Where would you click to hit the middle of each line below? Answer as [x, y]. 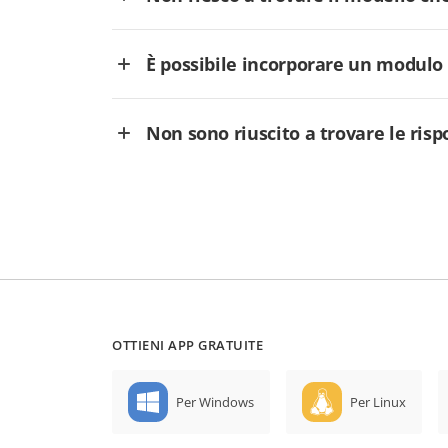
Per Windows [215, 402]
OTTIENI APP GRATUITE [188, 345]
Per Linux [378, 402]
